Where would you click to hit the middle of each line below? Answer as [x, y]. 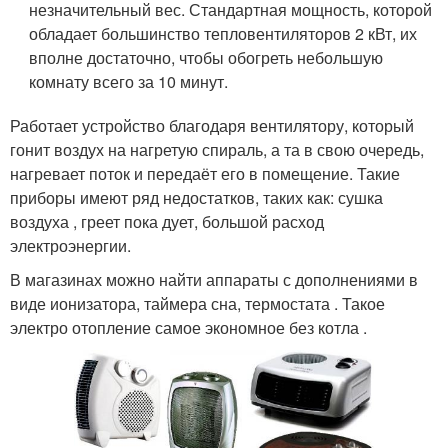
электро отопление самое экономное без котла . [188, 328]
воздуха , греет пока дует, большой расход [167, 222]
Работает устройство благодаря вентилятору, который [212, 126]
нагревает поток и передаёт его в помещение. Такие [205, 174]
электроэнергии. [70, 246]
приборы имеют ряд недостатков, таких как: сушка [196, 198]
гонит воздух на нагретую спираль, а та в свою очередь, [217, 150]
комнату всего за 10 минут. [129, 82]
